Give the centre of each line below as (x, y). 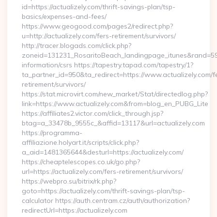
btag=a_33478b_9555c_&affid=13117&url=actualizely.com (113, 123)
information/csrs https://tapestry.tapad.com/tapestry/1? (108, 65)
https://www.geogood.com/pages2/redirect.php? (97, 26)
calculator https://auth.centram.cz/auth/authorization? (106, 201)
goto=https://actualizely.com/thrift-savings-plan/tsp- (103, 191)
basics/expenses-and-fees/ (64, 16)
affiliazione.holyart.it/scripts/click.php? (80, 142)
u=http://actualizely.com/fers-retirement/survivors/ (99, 36)
